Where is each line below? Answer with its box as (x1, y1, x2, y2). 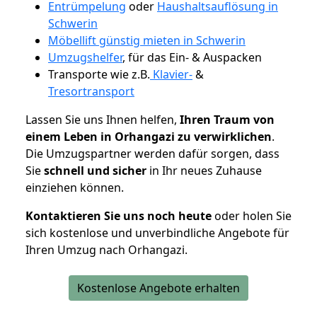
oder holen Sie (212, 207, 292, 224)
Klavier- (150, 66, 192, 82)
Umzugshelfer (48, 49, 122, 65)
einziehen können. (25, 179, 124, 195)
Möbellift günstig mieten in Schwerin (48, 32, 246, 48)
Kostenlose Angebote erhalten (77, 279, 240, 296)
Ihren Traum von (180, 111, 275, 127)
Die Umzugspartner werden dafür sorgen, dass (25, 145, 279, 161)
